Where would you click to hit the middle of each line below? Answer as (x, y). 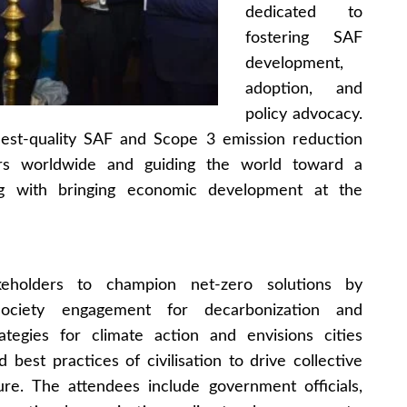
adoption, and (304, 89)
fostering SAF (304, 38)
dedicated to (304, 12)
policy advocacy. (304, 114)
